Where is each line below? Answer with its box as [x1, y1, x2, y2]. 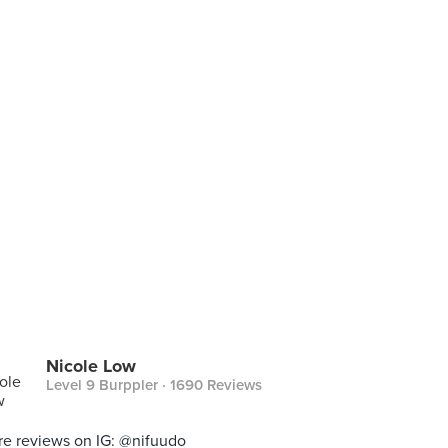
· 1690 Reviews [158, 376, 262, 394]
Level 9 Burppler [46, 376, 158, 394]
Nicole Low [46, 355, 136, 377]
